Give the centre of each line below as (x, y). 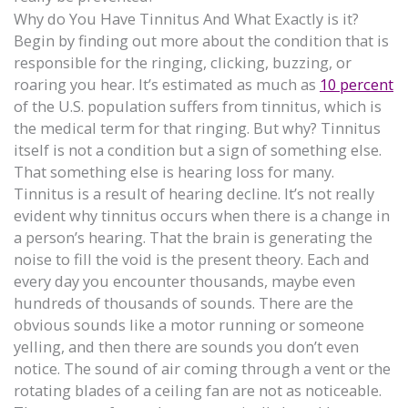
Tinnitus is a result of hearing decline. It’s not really (194, 193)
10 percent (357, 84)
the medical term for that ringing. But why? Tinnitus (197, 127)
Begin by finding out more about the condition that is (201, 40)
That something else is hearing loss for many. (174, 171)
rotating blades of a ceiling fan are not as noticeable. (198, 390)
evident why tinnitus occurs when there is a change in (202, 215)
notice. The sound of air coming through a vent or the (202, 368)
